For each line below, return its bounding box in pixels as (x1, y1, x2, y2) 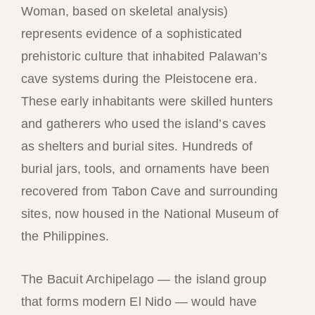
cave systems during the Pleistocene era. (20, 72, 257, 86)
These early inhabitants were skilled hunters (20, 94, 274, 109)
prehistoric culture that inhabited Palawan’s (20, 49, 268, 64)
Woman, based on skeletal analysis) (20, 4, 229, 19)
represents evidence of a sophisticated (20, 27, 243, 41)
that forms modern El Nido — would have (20, 295, 257, 309)
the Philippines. (20, 229, 109, 244)
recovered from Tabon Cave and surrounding (20, 184, 278, 199)
